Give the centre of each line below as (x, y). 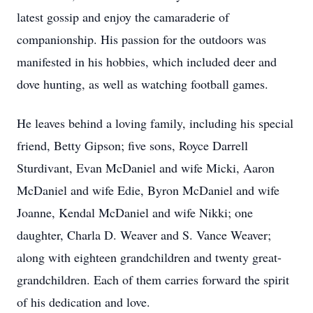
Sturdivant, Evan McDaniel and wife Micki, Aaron (146, 168)
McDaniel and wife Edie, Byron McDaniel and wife (148, 190)
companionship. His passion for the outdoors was (141, 39)
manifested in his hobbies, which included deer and (147, 61)
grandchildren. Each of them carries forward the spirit (153, 279)
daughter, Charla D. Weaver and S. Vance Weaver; (144, 235)
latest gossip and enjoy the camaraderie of (123, 17)
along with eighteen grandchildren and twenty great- (149, 257)
